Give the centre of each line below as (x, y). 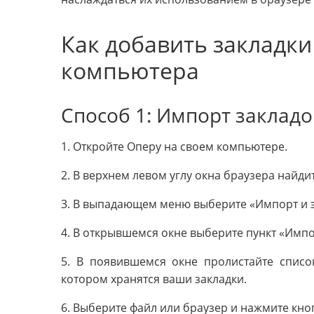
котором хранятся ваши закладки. (154, 279)
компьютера (130, 70)
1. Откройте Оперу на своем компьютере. (174, 147)
